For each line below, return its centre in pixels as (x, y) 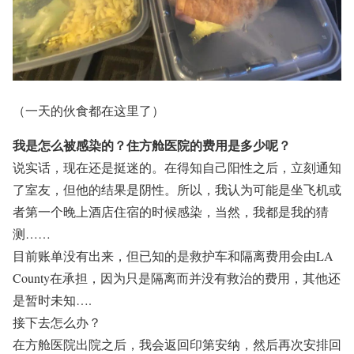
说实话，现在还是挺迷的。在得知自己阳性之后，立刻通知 (177, 168)
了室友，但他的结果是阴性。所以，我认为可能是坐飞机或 (177, 190)
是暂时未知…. (52, 300)
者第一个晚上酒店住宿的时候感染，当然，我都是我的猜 (171, 212)
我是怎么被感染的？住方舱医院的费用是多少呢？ (152, 145)
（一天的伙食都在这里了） (88, 111)
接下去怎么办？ (57, 322)
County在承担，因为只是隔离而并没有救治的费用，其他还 (177, 278)
